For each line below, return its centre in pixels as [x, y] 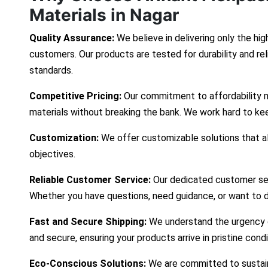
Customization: [64, 138]
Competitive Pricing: [75, 96]
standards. [51, 71]
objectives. [52, 154]
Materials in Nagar [104, 15]
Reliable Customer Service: [91, 180]
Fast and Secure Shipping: [88, 222]
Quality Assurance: [72, 38]
